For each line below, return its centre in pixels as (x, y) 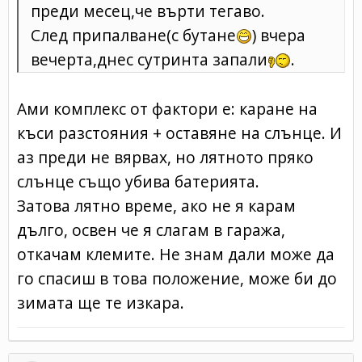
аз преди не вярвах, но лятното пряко (165, 157)
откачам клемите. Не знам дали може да (176, 254)
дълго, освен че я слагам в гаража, (151, 229)
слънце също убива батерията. (138, 181)
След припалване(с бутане (133, 35)
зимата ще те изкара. (101, 302)
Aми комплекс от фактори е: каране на (167, 108)
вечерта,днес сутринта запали (149, 59)
